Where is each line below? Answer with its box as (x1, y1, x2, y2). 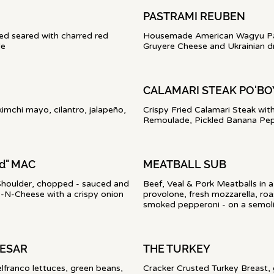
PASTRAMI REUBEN (143, 10, 245, 23)
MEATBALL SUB (143, 158, 226, 171)
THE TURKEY (143, 242, 210, 255)
